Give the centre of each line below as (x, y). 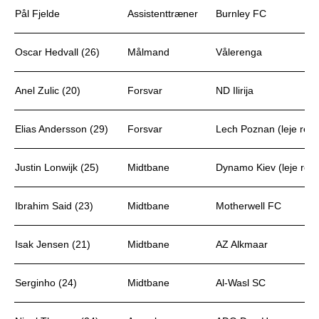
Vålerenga (239, 52)
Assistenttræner (163, 14)
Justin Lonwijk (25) (57, 167)
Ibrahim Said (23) (54, 206)
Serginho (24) (46, 283)
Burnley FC (241, 14)
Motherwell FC (249, 206)
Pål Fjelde (37, 14)
